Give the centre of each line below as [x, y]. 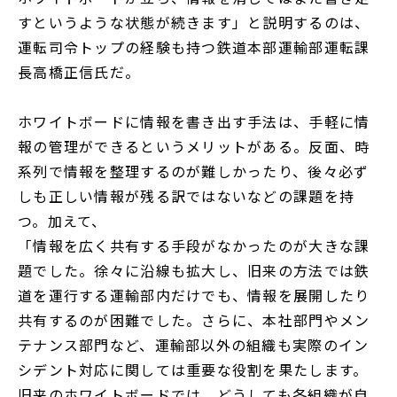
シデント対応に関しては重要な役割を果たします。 [193, 370]
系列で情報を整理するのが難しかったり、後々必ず [194, 171]
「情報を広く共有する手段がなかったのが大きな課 [194, 246]
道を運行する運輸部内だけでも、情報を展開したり [194, 296]
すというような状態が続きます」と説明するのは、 [194, 23]
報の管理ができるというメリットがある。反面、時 [194, 147]
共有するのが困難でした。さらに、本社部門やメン [194, 320]
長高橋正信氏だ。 [79, 72]
